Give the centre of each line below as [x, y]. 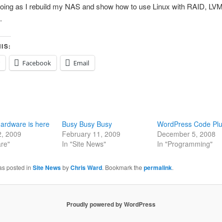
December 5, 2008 [187, 134]
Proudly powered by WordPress [111, 204]
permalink [158, 168]
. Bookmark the [123, 167]
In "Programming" [185, 144]
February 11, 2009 [91, 134]
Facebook [36, 63]
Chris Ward [86, 168]
